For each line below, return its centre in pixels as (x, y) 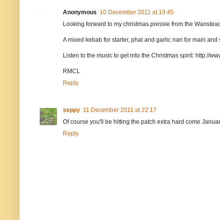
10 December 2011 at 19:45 (137, 13)
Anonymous (80, 13)
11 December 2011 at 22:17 (120, 110)
